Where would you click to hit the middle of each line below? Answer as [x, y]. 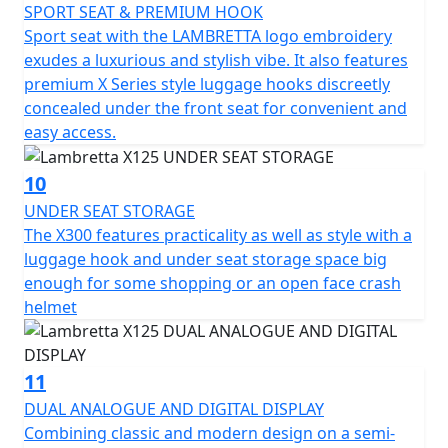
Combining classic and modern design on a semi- [209, 433]
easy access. [70, 131]
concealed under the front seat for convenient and [215, 107]
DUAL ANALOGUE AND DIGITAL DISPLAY [174, 409]
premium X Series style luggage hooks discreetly [207, 83]
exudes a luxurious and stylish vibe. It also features [216, 59]
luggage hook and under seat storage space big [205, 259]
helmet [50, 307]
